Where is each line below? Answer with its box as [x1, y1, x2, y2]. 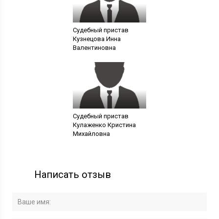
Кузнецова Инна [72, 35, 121, 43]
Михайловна [72, 130, 110, 137]
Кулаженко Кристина [72, 121, 136, 129]
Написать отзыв [34, 169, 111, 180]
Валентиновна [72, 44, 116, 51]
